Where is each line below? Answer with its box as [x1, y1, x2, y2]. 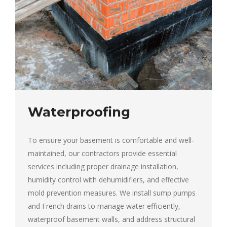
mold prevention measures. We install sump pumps [28, 187, 196, 198]
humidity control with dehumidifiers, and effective [28, 174, 189, 184]
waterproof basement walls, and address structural [28, 214, 195, 224]
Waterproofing [28, 103, 130, 120]
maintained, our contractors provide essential [28, 148, 177, 158]
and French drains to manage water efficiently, [28, 201, 180, 211]
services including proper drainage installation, [28, 161, 178, 171]
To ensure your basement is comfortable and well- [28, 135, 194, 145]
